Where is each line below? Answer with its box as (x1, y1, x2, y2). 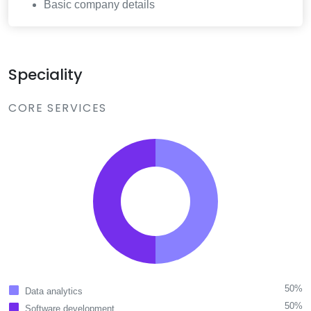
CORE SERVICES (8, 100, 107, 117)
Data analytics (25, 286, 83, 297)
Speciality (8, 64, 83, 86)
